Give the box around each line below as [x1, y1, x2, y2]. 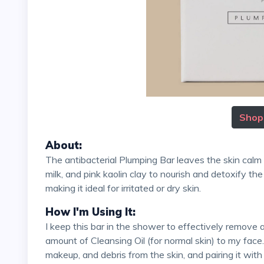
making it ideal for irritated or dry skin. [45, 181, 201, 194]
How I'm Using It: [45, 204, 136, 219]
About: [45, 138, 82, 152]
